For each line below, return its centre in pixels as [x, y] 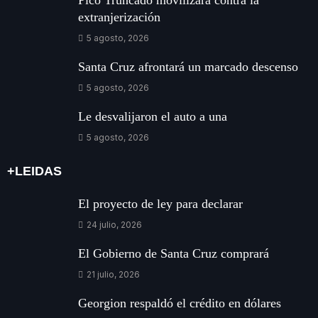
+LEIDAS [34, 171]
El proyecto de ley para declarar [160, 204]
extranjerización [119, 17]
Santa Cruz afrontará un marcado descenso [188, 67]
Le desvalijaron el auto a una [153, 117]
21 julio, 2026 [112, 275]
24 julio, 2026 [113, 225]
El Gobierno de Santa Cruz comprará [174, 254]
